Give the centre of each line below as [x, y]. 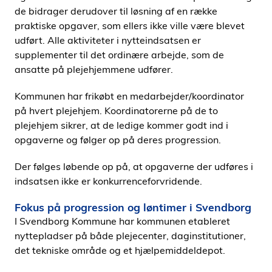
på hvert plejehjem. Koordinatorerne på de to [116, 110]
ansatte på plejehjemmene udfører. [94, 69]
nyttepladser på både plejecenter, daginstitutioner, [130, 236]
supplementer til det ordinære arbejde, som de [119, 55]
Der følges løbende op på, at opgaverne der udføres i [134, 166]
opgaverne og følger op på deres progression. [119, 140]
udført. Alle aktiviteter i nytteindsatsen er [108, 40]
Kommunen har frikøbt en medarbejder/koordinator [129, 96]
